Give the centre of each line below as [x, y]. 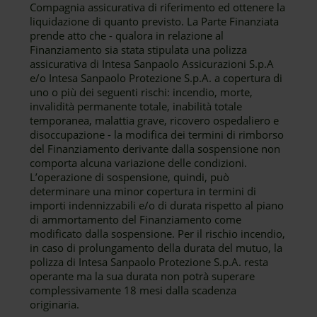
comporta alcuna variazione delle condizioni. [139, 163]
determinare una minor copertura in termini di [143, 191]
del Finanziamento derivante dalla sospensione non [155, 149]
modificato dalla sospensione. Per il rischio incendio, [158, 234]
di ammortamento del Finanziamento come [136, 219]
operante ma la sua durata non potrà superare [143, 276]
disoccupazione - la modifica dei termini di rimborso [157, 134]
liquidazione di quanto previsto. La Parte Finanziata [155, 21]
